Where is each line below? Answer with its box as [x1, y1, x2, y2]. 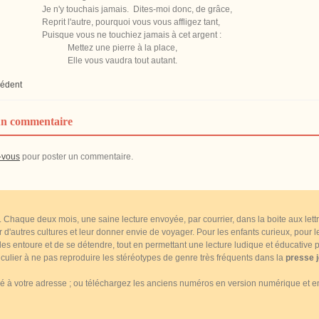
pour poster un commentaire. [20, 152, 133, 162]
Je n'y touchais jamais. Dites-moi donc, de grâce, [42, 4, 232, 14]
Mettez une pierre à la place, [42, 43, 177, 53]
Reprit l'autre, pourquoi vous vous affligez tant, [42, 17, 220, 27]
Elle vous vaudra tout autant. [42, 56, 177, 66]
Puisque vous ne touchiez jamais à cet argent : [42, 30, 221, 40]
